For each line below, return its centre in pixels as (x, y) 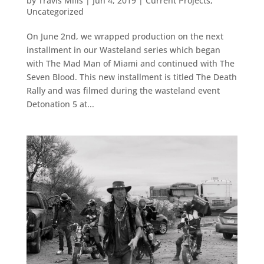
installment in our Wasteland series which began (123, 50)
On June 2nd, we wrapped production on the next (125, 37)
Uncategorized (55, 12)
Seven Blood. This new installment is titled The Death (131, 77)
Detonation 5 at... (60, 104)
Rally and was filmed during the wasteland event (123, 91)
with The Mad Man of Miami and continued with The (130, 64)
